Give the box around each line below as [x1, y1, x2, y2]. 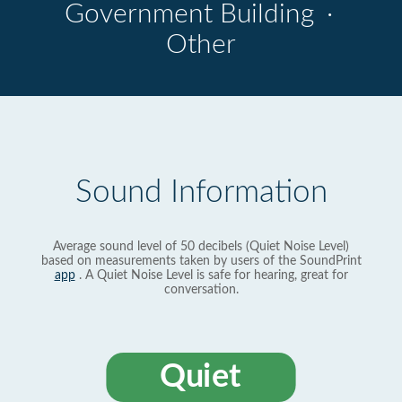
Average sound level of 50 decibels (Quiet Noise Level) [53, 240, 349, 253]
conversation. [163, 284, 239, 296]
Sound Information [74, 177, 328, 208]
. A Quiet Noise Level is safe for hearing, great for [74, 269, 348, 282]
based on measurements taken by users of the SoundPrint [40, 255, 362, 267]
